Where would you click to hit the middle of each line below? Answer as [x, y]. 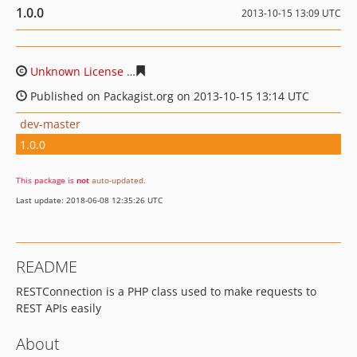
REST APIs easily [59, 308]
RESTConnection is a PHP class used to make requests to [166, 291]
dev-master [50, 124]
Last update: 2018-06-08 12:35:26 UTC [89, 200]
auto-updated [118, 180]
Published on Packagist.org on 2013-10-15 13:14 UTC [168, 96]
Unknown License [77, 71]
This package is [46, 180]
